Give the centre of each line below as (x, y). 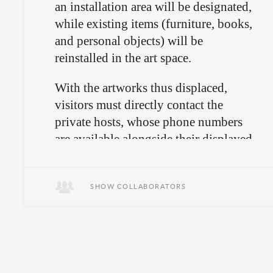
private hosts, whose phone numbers (149, 122)
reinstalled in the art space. (123, 58)
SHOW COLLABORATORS (138, 186)
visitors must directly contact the (139, 105)
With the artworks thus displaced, (141, 88)
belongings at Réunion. (115, 156)
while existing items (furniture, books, (154, 24)
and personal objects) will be (129, 41)
